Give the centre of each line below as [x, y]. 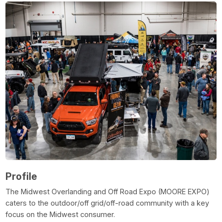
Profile [21, 176]
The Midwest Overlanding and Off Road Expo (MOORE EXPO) [107, 191]
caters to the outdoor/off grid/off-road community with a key [107, 203]
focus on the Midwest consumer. [62, 214]
